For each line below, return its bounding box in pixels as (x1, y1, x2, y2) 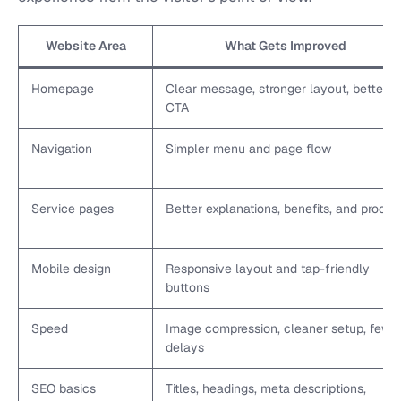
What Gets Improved (224, 38, 346, 55)
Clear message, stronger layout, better (166, 81, 388, 98)
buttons (166, 279, 209, 296)
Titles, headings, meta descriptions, (166, 380, 366, 397)
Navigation (31, 141, 92, 158)
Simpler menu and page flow (166, 141, 331, 158)
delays (166, 339, 204, 356)
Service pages (31, 200, 114, 218)
